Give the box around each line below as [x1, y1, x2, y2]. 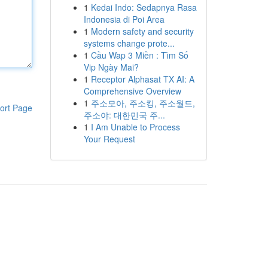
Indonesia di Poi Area [83, 13, 165, 25]
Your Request [83, 133, 135, 145]
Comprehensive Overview [83, 85, 181, 97]
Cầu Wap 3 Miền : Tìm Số [90, 49, 188, 61]
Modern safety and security [90, 25, 194, 37]
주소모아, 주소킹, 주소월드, [90, 97, 195, 109]
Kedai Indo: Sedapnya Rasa [90, 1, 197, 13]
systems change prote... [83, 37, 175, 49]
